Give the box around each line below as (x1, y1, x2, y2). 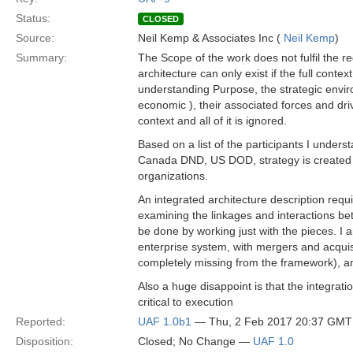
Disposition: (16, 335, 73, 347)
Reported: (16, 315, 65, 328)
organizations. (138, 169, 208, 182)
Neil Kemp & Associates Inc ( (138, 32, 284, 44)
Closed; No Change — (138, 335, 253, 347)
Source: (16, 32, 54, 44)
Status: (16, 12, 50, 24)
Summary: (16, 51, 67, 64)
